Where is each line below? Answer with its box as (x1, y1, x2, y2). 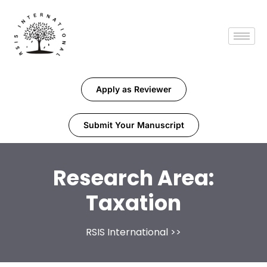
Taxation (86, 188, 181, 218)
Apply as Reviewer (95, 84, 172, 95)
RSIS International (86, 225, 168, 240)
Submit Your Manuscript (83, 120, 184, 131)
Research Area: (53, 163, 214, 193)
